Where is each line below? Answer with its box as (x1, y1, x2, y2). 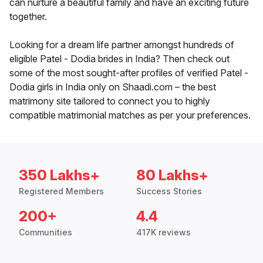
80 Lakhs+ (136, 167, 208, 184)
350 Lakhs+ (19, 167, 100, 184)
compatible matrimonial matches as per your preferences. (9, 109, 251, 122)
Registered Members (19, 186, 104, 197)
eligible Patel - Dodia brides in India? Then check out (9, 53, 230, 65)
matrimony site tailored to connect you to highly (9, 95, 210, 107)
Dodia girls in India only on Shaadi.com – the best (9, 81, 216, 93)
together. (9, 11, 47, 23)
